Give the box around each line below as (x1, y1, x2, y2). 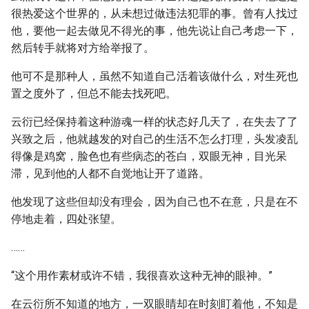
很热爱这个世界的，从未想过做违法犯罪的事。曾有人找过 (11, 7, 298, 20)
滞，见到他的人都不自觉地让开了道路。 (11, 167, 210, 180)
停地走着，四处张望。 (11, 212, 121, 226)
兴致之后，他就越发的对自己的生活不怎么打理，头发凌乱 (11, 132, 298, 146)
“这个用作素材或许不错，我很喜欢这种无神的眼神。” (11, 269, 272, 282)
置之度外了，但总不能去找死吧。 (11, 87, 177, 100)
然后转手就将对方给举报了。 (11, 41, 154, 54)
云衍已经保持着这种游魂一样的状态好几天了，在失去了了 (11, 115, 298, 128)
